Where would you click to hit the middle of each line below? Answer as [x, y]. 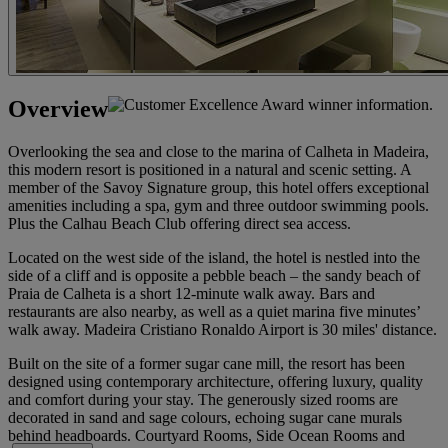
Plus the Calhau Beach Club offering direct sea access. [181, 223]
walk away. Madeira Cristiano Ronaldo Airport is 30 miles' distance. [222, 329]
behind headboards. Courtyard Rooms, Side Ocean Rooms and [206, 435]
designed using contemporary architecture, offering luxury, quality [215, 381]
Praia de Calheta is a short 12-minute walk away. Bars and [191, 293]
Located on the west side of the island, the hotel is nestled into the [214, 257]
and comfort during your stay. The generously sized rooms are [203, 399]
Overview [58, 108]
